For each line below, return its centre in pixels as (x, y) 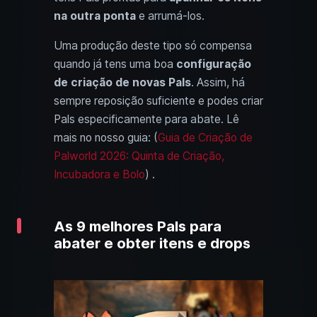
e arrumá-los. (170, 16)
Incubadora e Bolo (99, 174)
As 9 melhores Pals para (138, 226)
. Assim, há (218, 82)
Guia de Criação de (205, 137)
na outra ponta (95, 16)
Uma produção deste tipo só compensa (153, 45)
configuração (214, 64)
